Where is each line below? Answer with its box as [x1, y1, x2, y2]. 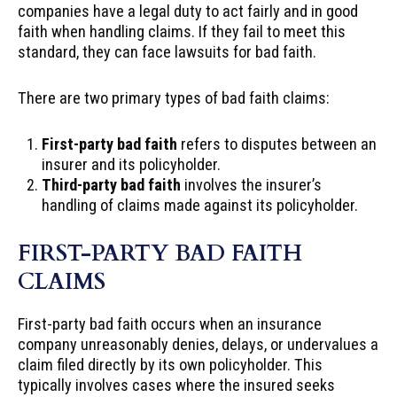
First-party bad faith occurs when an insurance [18, 315, 322, 334]
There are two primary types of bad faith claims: [18, 88, 330, 107]
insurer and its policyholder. [42, 154, 222, 174]
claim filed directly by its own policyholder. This [18, 355, 323, 375]
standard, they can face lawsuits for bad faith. [18, 42, 316, 61]
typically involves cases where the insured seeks [18, 376, 335, 395]
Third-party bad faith [42, 175, 182, 194]
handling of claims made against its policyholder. [42, 195, 359, 214]
